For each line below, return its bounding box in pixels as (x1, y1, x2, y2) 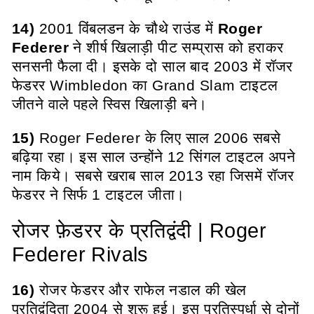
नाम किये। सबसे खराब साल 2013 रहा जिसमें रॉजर (12, 167, 294, 184)
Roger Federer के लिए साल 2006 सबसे (34, 129, 281, 146)
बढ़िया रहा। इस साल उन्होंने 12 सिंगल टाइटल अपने (12, 148, 296, 165)
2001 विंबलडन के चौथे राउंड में (34, 20, 218, 36)
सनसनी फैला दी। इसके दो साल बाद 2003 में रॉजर (12, 57, 293, 74)
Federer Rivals (12, 243, 155, 266)
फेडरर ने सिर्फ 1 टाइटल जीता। (12, 186, 189, 203)
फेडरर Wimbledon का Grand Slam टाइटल (12, 76, 278, 93)
